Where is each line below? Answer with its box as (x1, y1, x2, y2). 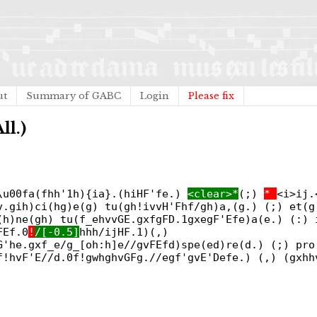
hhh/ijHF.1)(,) (79, 226, 168, 238)
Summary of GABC (26, 90, 121, 102)
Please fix (188, 90, 234, 102)
